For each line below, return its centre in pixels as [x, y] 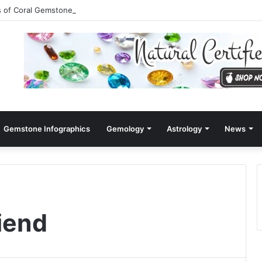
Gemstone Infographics [47, 128]
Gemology [125, 128]
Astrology [184, 128]
